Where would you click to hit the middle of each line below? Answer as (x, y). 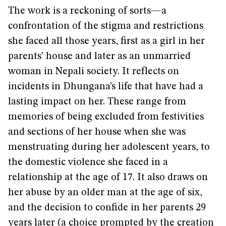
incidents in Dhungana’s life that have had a (106, 87)
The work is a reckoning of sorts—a (87, 11)
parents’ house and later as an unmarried (99, 56)
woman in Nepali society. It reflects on (94, 72)
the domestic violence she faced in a (88, 162)
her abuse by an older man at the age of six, (105, 193)
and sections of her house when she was (97, 132)
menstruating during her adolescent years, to (109, 147)
